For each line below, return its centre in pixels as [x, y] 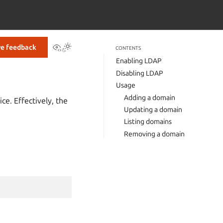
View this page [87, 46]
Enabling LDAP [139, 61]
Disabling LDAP [139, 73]
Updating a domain [153, 109]
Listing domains [148, 122]
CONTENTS [128, 48]
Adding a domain [150, 97]
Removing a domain [154, 134]
